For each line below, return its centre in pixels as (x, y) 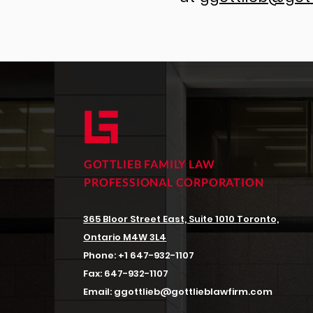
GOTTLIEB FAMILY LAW (150, 164)
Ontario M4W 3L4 (125, 237)
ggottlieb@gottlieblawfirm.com (194, 292)
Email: (99, 292)
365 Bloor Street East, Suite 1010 (160, 219)
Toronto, (258, 219)
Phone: (101, 255)
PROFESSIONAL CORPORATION (174, 182)
